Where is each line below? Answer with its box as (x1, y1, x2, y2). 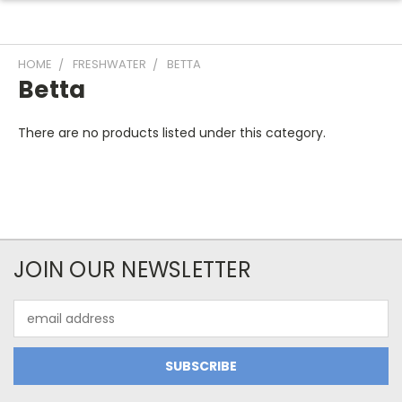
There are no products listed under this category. (18, 124, 326, 142)
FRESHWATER (73, 56, 146, 73)
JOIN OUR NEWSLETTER (13, 255, 251, 284)
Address (13, 319, 63, 336)
